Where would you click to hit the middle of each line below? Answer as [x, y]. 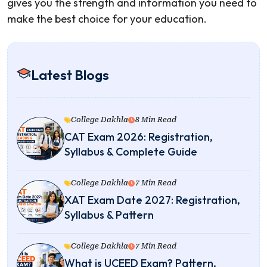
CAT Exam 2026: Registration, [139, 137]
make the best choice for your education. [107, 19]
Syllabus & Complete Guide [131, 152]
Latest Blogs [70, 75]
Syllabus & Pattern [109, 215]
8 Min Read [156, 120]
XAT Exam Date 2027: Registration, [152, 200]
